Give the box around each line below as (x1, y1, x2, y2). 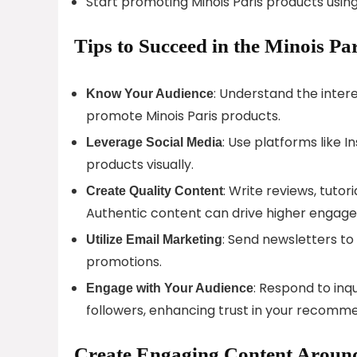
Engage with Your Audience (86, 280, 253, 295)
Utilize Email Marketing (86, 232, 222, 246)
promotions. (86, 252, 162, 271)
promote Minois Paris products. (86, 106, 280, 125)
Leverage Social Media (86, 135, 222, 149)
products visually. (86, 155, 194, 174)
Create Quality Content (86, 183, 223, 198)
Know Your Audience (86, 86, 214, 100)
